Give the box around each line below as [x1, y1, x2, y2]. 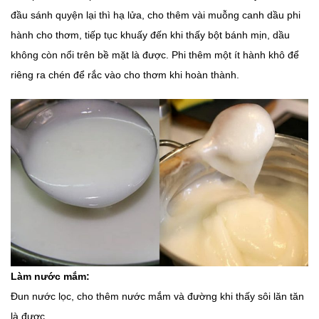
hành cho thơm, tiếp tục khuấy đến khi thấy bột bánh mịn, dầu [11, 29, 290, 41]
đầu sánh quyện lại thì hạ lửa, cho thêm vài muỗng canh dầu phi [11, 9, 300, 21]
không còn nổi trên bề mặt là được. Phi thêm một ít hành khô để [11, 49, 299, 61]
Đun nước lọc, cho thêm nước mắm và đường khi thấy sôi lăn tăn [11, 291, 304, 303]
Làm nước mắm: [11, 271, 90, 283]
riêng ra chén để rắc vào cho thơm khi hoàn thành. [11, 69, 239, 81]
